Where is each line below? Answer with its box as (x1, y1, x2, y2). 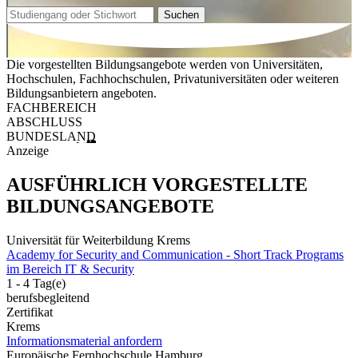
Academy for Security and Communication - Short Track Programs (6, 247, 344, 261)
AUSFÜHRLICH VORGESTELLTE (6, 174, 308, 196)
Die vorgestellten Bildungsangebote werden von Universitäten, (6, 58, 323, 72)
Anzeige (6, 144, 49, 158)
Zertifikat (6, 304, 53, 319)
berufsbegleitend (6, 290, 89, 304)
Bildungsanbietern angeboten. (6, 86, 157, 101)
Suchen (164, 8, 199, 21)
